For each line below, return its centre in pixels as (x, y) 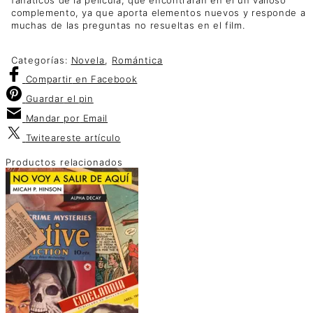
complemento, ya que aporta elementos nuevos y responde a (159, 12)
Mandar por (53, 118)
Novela (88, 60)
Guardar (45, 99)
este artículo (90, 138)
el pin (79, 99)
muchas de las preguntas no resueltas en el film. (128, 25)
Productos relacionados (65, 162)
